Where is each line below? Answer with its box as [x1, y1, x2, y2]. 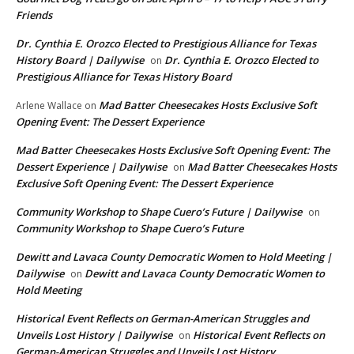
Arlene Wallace [16, 99, 82, 113]
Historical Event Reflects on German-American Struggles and [16, 311, 309, 326]
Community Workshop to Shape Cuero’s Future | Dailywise [16, 205, 302, 220]
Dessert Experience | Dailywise [16, 160, 167, 175]
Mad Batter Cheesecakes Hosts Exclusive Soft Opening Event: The [16, 143, 330, 158]
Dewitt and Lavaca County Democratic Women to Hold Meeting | [16, 250, 332, 265]
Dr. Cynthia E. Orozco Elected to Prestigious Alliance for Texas [16, 36, 316, 51]
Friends [16, 8, 52, 23]
